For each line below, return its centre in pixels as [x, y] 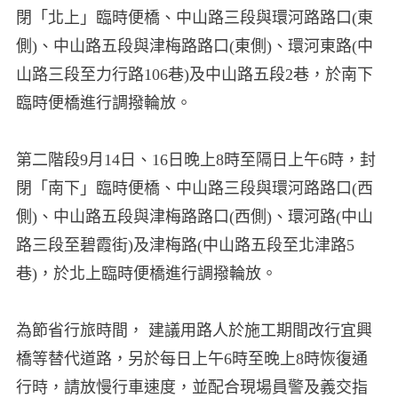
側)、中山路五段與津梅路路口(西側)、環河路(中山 [194, 217]
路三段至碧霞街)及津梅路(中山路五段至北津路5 [185, 246]
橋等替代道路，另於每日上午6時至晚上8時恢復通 [191, 359]
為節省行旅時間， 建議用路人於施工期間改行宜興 [194, 331]
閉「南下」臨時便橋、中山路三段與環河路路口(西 [194, 189]
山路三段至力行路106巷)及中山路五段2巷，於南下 [194, 75]
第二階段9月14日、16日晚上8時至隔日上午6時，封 [195, 160]
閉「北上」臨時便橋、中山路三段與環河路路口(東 [194, 18]
